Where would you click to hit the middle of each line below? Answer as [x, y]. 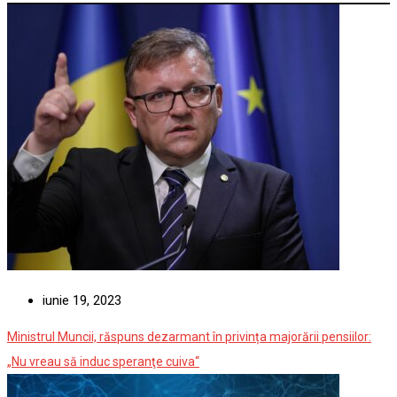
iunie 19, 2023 [82, 322]
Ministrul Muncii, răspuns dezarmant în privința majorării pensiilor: [189, 358]
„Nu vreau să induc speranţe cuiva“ [103, 383]
